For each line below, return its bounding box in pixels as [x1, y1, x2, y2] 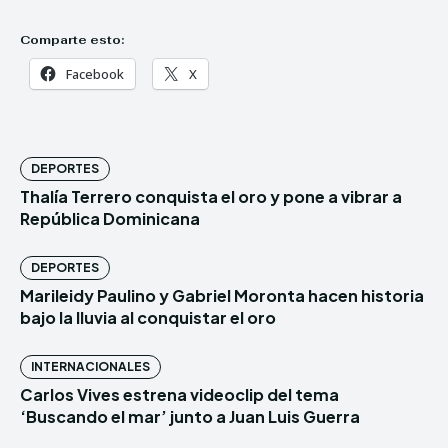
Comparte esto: [20, 32, 124, 49]
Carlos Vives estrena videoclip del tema [20, 384, 339, 406]
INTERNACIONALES [31, 359, 150, 375]
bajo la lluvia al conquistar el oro [20, 307, 276, 329]
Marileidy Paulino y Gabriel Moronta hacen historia [20, 285, 424, 307]
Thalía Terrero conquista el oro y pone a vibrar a [20, 186, 402, 208]
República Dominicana [20, 208, 200, 230]
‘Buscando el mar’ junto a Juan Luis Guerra [20, 406, 360, 428]
